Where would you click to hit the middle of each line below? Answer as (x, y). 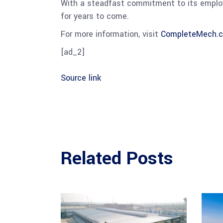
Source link (81, 78)
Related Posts (117, 158)
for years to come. (96, 16)
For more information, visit (111, 34)
